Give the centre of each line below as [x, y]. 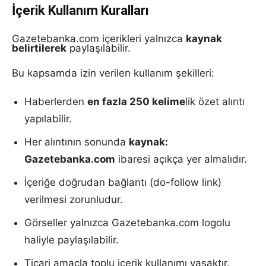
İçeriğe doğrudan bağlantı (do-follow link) [123, 182]
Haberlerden [56, 102]
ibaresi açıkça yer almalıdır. [181, 159]
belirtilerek [39, 48]
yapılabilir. [48, 119]
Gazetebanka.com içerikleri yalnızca [99, 39]
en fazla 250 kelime [136, 102]
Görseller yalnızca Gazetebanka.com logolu [127, 223]
